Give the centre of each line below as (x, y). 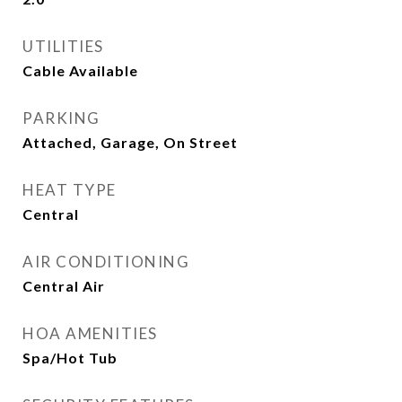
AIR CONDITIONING (106, 262)
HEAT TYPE (70, 190)
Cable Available (80, 70)
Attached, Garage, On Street (130, 142)
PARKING (61, 118)
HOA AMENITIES (90, 333)
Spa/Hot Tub (70, 358)
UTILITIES (63, 46)
